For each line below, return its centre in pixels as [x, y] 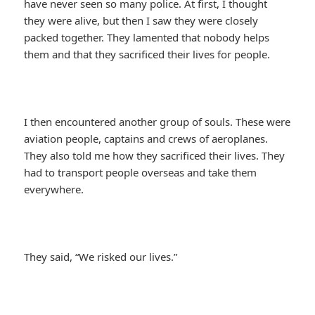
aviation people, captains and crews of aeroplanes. [146, 139]
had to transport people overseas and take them [141, 173]
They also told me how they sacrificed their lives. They [155, 156]
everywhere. [54, 189]
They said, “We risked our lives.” [101, 257]
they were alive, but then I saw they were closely [141, 21]
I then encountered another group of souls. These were [157, 122]
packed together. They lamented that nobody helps [147, 38]
